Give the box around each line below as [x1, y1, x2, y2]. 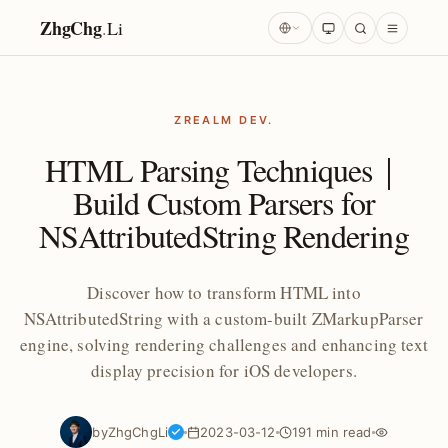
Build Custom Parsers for [72, 181, 376, 224]
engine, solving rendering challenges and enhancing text [20, 333, 428, 356]
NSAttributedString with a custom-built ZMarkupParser [24, 307, 424, 330]
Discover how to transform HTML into [87, 281, 361, 304]
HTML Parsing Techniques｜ [45, 148, 403, 191]
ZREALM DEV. [174, 113, 274, 127]
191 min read [291, 424, 372, 440]
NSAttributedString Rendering [39, 214, 409, 257]
